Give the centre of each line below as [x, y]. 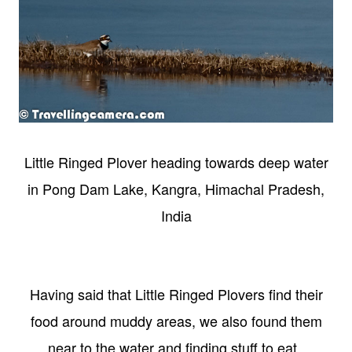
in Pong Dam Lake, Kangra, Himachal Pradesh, [176, 189]
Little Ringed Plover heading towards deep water [176, 162]
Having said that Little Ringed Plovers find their [176, 294]
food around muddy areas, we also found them [176, 321]
